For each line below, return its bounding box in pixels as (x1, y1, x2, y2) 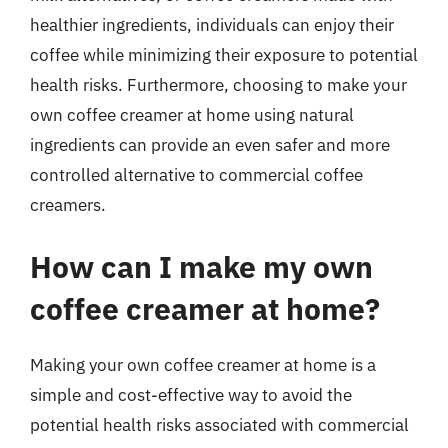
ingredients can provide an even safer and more (30, 134, 390, 156)
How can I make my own (30, 246, 373, 286)
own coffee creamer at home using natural (30, 104, 354, 126)
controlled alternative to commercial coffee (30, 164, 363, 186)
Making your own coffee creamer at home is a (30, 353, 376, 376)
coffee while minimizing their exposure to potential (30, 44, 418, 66)
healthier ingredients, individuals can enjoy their (30, 14, 394, 36)
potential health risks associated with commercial (30, 413, 409, 436)
